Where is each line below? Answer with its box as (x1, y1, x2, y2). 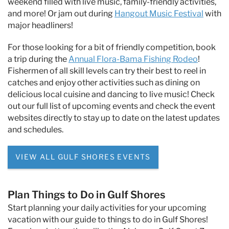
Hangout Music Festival (114, 8, 203, 18)
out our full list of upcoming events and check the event (8, 101, 215, 111)
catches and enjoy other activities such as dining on (8, 77, 200, 87)
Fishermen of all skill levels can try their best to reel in (8, 65, 206, 76)
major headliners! (8, 20, 73, 30)
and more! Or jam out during (8, 8, 114, 18)
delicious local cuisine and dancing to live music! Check (8, 89, 215, 99)
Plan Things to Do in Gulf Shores (8, 189, 166, 201)
